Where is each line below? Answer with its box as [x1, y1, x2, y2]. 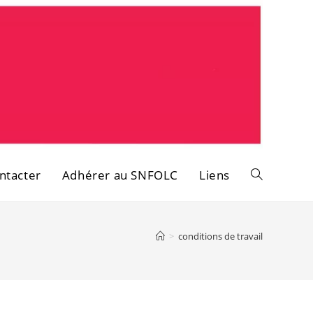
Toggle [251, 168, 282, 182]
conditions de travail [178, 230, 263, 242]
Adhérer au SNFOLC [61, 167, 178, 183]
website [251, 220, 287, 233]
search [251, 272, 282, 285]
